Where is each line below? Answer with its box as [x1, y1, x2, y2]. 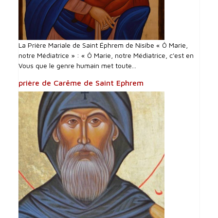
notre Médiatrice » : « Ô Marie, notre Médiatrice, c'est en [18, 51, 194, 59]
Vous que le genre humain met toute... [18, 61, 137, 70]
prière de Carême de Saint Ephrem [18, 78, 144, 87]
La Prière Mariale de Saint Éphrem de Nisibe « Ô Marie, [18, 40, 188, 49]
